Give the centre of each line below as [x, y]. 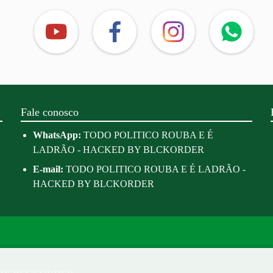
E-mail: [48, 169]
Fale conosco [49, 112]
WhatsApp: [57, 135]
